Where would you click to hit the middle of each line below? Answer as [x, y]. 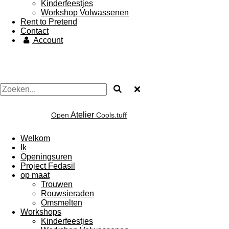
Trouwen [57, 184]
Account [48, 40]
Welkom [35, 138]
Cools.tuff [110, 115]
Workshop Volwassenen [85, 13]
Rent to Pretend [49, 22]
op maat [35, 175]
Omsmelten [62, 203]
